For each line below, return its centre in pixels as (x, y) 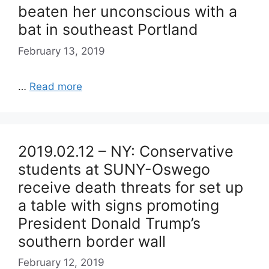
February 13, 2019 (62, 51)
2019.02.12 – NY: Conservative (126, 151)
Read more (56, 86)
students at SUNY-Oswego (114, 169)
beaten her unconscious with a (128, 11)
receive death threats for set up (131, 187)
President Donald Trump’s (109, 223)
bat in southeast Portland (108, 29)
